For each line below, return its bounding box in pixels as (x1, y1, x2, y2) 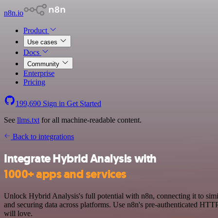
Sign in (41, 99, 67, 108)
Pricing (23, 78, 45, 86)
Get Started (67, 99, 101, 108)
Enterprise (23, 69, 54, 77)
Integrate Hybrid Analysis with (4, 150, 157, 166)
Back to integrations (11, 132, 74, 141)
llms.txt (17, 116, 39, 124)
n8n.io (4, 9, 23, 17)
